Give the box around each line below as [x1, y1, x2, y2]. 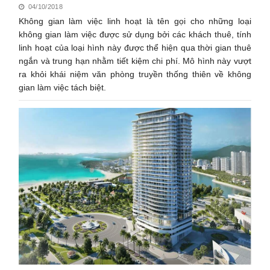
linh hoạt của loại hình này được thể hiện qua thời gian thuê [19, 42, 251, 52]
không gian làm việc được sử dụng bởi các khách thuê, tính [19, 29, 251, 39]
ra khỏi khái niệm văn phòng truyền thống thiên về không [19, 69, 251, 79]
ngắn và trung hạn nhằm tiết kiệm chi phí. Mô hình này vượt [19, 55, 251, 66]
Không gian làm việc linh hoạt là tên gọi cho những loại [19, 16, 251, 26]
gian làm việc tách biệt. [19, 82, 107, 92]
